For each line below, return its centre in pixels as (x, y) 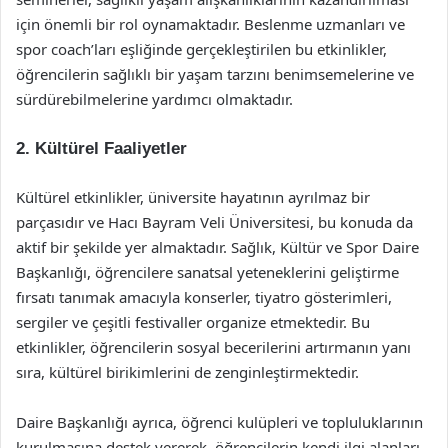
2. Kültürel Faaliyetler (101, 148)
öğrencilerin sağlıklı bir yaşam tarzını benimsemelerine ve (215, 74)
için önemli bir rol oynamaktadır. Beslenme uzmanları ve (210, 24)
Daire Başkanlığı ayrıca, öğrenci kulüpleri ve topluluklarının (219, 422)
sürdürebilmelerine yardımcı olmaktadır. (154, 99)
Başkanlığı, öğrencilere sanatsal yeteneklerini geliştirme (207, 272)
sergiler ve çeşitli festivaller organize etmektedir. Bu (193, 322)
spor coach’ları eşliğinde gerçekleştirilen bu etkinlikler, (201, 49)
